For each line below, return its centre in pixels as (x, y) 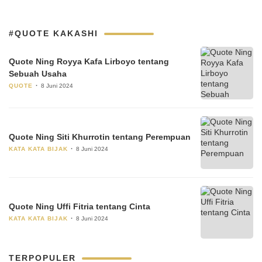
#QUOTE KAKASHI (54, 33)
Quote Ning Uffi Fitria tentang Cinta (80, 206)
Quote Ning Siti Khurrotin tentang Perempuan (100, 137)
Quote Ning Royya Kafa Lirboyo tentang (89, 61)
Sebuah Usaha (38, 73)
